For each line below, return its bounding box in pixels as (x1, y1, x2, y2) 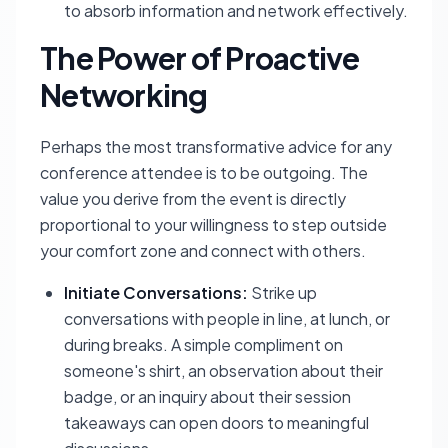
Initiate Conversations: (64, 282, 248, 303)
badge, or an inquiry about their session (64, 386, 351, 407)
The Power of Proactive (40, 39, 360, 77)
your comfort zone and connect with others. (40, 240, 366, 261)
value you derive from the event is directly (40, 188, 346, 209)
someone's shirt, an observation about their (64, 360, 383, 381)
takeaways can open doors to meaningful (64, 412, 369, 433)
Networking (40, 76, 208, 114)
